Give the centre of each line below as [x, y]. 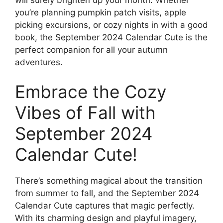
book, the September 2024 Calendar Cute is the [111, 37]
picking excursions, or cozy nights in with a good [111, 25]
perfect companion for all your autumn [91, 50]
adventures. [39, 62]
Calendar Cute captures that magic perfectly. [105, 206]
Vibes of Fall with [85, 113]
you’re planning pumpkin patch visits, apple [101, 12]
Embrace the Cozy [91, 92]
